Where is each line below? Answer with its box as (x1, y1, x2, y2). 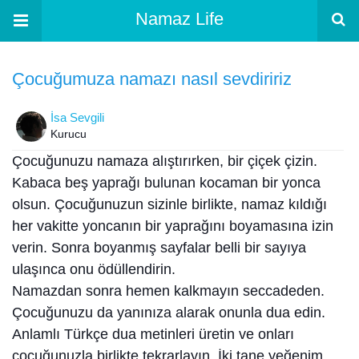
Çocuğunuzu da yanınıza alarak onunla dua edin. (12, 305, 325, 321)
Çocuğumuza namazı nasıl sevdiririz (12, 68, 292, 89)
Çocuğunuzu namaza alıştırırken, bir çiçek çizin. (12, 153, 317, 170)
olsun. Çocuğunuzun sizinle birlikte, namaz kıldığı (12, 196, 327, 213)
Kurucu (50, 127, 87, 141)
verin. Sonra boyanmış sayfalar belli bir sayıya (12, 240, 306, 256)
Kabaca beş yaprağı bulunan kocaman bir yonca (12, 175, 321, 192)
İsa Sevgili (50, 111, 104, 125)
